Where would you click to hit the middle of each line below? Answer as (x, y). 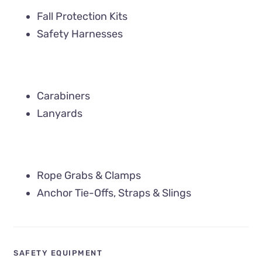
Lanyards (60, 113)
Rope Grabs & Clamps (89, 175)
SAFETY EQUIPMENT (58, 253)
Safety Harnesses (80, 34)
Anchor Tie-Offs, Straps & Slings (114, 193)
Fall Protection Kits (82, 16)
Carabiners (64, 96)
